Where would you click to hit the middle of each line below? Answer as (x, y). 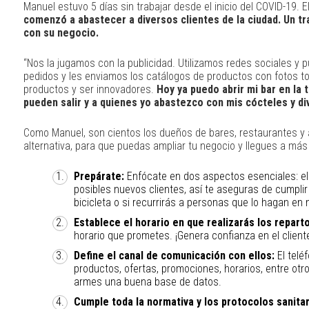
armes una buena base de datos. (148, 282)
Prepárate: (101, 176)
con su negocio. (61, 33)
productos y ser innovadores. (90, 89)
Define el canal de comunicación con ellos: (175, 256)
